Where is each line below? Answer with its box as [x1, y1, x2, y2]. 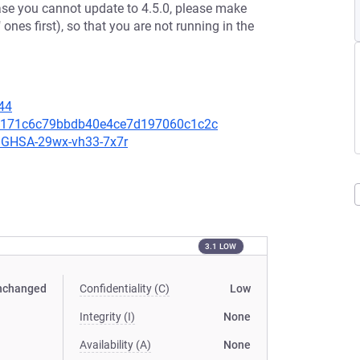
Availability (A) [80, 338, 152, 351]
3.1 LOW [204, 241, 237, 251]
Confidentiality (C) [80, 282, 170, 295]
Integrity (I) [80, 310, 136, 323]
